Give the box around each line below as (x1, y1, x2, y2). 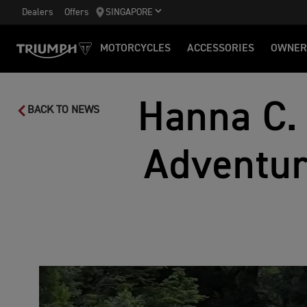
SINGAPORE (106, 8, 153, 17)
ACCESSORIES (187, 43, 254, 54)
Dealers (22, 7, 53, 17)
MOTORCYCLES (100, 43, 171, 54)
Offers (64, 7, 89, 17)
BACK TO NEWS (27, 105, 99, 116)
